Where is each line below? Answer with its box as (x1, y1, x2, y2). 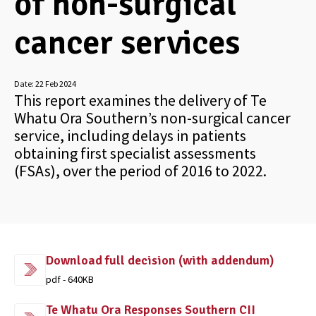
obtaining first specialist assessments (14, 143, 256, 163)
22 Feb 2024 (35, 78, 76, 89)
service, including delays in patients (14, 126, 246, 145)
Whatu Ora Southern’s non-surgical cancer (14, 108, 291, 128)
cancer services (14, 22, 240, 63)
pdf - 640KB (46, 273, 94, 286)
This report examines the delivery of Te (14, 90, 267, 110)
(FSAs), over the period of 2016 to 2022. (14, 161, 267, 181)
